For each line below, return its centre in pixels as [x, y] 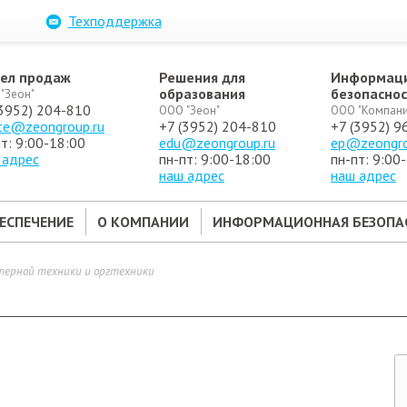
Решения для [202, 77]
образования [202, 94]
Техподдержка [114, 21]
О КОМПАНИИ [143, 222]
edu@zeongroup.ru [217, 143]
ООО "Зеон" [189, 110]
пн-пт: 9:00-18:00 [215, 159]
